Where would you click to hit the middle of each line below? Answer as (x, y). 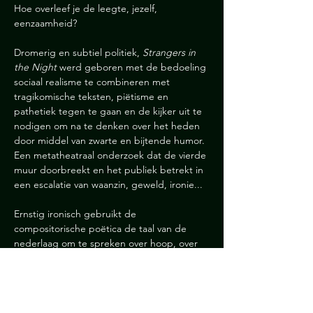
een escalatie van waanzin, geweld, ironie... (108, 184)
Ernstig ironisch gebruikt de (77, 214)
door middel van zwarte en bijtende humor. (111, 140)
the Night (35, 67)
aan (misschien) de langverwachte (89, 287)
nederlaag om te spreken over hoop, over (107, 243)
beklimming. (41, 302)
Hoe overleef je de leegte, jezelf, (87, 8)
